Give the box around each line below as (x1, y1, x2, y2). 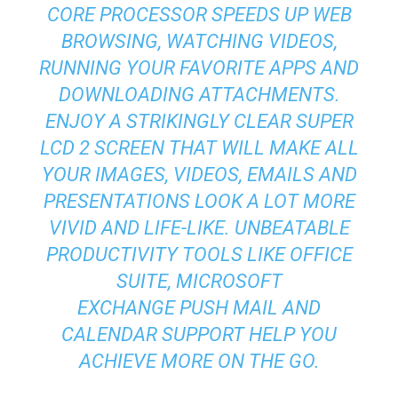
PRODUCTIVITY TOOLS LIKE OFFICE (45, 243, 353, 266)
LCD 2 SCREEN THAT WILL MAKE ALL (39, 136, 359, 159)
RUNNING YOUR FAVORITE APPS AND (39, 56, 359, 79)
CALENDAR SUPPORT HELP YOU (61, 322, 337, 346)
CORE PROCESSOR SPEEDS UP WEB (46, 3, 352, 26)
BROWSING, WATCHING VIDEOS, (60, 29, 338, 52)
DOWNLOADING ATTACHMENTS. (58, 83, 340, 106)
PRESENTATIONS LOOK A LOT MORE (43, 189, 355, 212)
